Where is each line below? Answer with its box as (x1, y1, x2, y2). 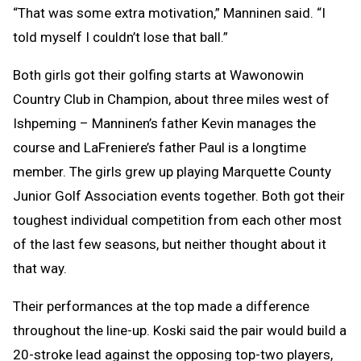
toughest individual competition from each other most (13, 211, 342, 228)
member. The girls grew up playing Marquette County (13, 163, 331, 180)
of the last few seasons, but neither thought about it (13, 235, 326, 252)
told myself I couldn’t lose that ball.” (13, 28, 228, 45)
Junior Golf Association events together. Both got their (13, 187, 345, 204)
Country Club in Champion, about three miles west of (13, 90, 330, 107)
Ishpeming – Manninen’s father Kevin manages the (13, 114, 316, 131)
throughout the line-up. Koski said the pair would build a (13, 322, 346, 338)
